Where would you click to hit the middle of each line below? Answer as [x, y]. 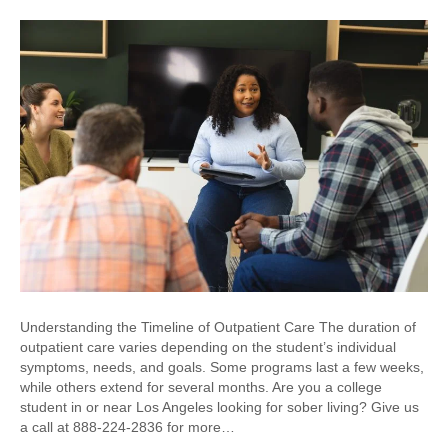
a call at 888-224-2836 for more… [127, 427]
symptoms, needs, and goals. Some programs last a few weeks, [222, 367]
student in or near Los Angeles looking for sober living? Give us [219, 407]
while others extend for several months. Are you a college [201, 387]
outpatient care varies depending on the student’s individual [208, 347]
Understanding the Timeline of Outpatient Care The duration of [218, 327]
